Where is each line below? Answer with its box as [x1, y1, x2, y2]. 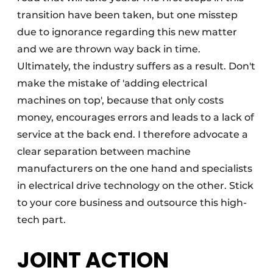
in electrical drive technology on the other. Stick [17, 180, 253, 191]
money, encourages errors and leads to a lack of [17, 112, 254, 123]
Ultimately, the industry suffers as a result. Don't [17, 60, 255, 72]
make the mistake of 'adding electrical [17, 77, 207, 89]
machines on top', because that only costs [17, 94, 224, 106]
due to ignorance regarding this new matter [17, 26, 237, 38]
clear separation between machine [17, 146, 191, 157]
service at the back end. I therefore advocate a [17, 129, 248, 140]
